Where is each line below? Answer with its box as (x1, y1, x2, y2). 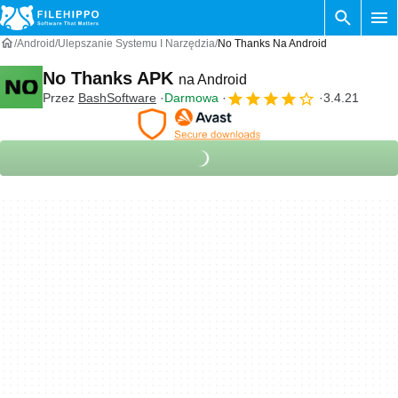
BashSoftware (78, 91, 156, 105)
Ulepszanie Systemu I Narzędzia (58, 37, 215, 50)
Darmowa (164, 91, 219, 105)
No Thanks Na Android (218, 37, 327, 50)
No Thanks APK (43, 68, 179, 88)
